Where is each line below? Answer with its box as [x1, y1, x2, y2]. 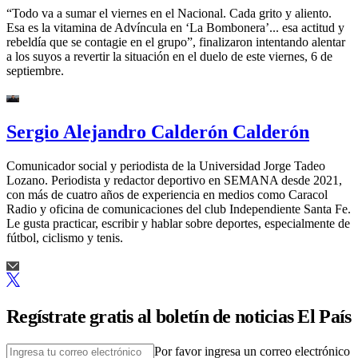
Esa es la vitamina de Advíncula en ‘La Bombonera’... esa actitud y [6, 21, 344, 35]
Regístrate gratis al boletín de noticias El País [6, 305, 352, 327]
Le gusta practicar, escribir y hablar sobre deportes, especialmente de [6, 216, 350, 230]
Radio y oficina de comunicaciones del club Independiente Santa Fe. [6, 201, 351, 216]
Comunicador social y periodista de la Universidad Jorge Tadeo [6, 158, 325, 173]
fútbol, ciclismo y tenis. [6, 230, 123, 245]
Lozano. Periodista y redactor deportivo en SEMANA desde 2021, [6, 173, 342, 187]
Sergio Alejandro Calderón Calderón [6, 121, 309, 142]
